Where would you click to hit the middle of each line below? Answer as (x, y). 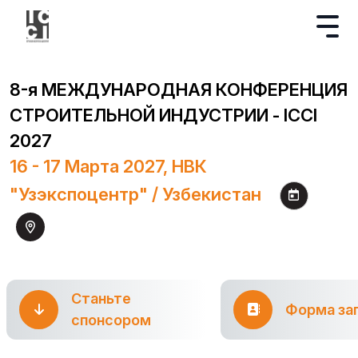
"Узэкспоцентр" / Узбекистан (135, 195)
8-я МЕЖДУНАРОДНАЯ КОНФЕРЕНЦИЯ (179, 89)
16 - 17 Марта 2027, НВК (108, 166)
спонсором (111, 320)
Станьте (101, 299)
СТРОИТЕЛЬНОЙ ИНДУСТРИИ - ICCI (163, 115)
